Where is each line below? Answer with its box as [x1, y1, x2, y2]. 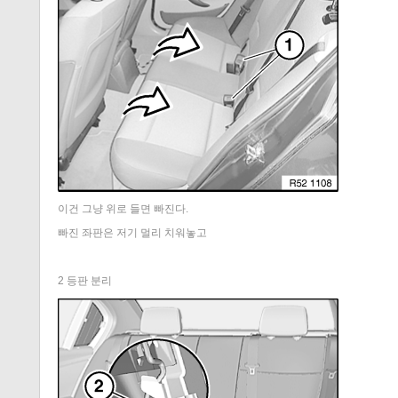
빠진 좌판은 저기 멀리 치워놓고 [57, 227, 207, 239]
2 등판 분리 [57, 275, 112, 287]
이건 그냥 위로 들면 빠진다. [57, 203, 191, 215]
